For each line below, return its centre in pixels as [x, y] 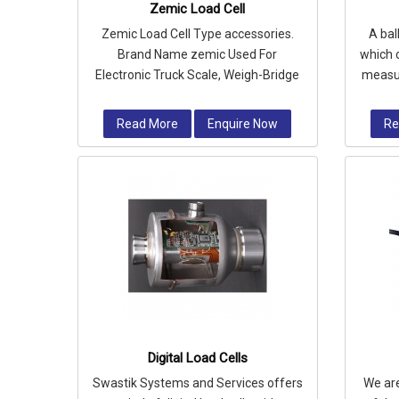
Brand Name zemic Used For [198, 54]
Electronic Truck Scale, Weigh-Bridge [198, 75]
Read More [148, 124]
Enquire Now [243, 124]
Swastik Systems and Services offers [197, 383]
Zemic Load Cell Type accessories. [197, 34]
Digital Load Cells [197, 358]
